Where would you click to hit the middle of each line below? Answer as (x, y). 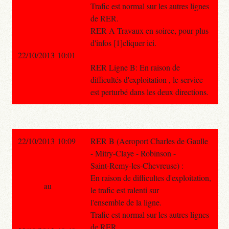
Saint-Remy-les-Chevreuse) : (137, 165)
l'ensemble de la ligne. (126, 202)
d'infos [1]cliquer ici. (123, 42)
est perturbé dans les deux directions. (149, 91)
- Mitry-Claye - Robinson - (133, 153)
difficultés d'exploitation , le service (146, 79)
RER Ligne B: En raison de (135, 67)
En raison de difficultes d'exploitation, (151, 177)
